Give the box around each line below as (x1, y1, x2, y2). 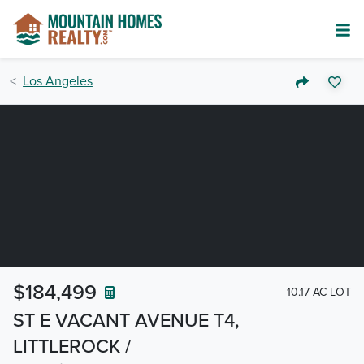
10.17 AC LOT (287, 284, 351, 299)
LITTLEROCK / (13, 335, 131, 358)
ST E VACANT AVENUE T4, (13, 309, 240, 332)
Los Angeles (23, 73, 93, 89)
